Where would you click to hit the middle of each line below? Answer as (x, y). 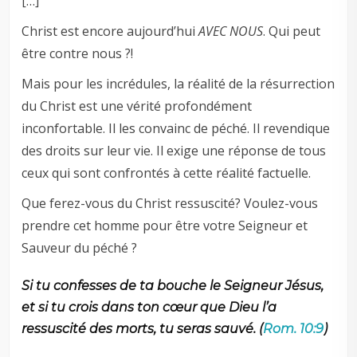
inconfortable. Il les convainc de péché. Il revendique (176, 129)
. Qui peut (292, 31)
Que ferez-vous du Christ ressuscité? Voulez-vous (170, 204)
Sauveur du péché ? (80, 248)
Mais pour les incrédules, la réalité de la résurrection (178, 84)
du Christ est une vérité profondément (137, 106)
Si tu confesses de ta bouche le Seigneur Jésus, (173, 286)
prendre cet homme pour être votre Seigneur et (165, 226)
